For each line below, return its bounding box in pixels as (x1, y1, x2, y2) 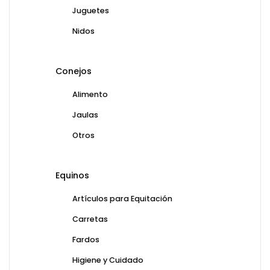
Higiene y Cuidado (72, 255, 143, 266)
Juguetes (72, 5, 109, 16)
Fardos (72, 234, 99, 245)
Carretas (72, 214, 108, 225)
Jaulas (72, 110, 98, 121)
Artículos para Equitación (72, 193, 172, 204)
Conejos (55, 65, 92, 78)
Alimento (72, 89, 108, 100)
